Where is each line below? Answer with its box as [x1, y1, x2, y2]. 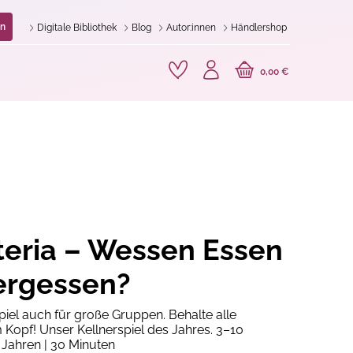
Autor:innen [164, 22, 216, 33]
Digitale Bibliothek [35, 22, 117, 33]
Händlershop [229, 22, 287, 33]
